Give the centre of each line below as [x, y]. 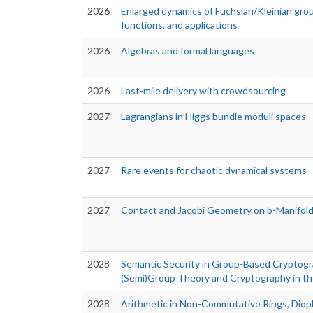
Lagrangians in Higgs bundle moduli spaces [213, 117]
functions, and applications [179, 25]
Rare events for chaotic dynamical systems [214, 170]
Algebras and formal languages [188, 51]
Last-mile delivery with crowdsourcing [203, 91]
